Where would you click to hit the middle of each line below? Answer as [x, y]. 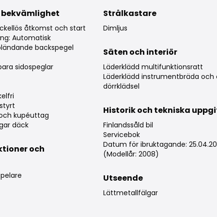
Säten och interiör [140, 52]
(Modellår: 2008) [131, 154]
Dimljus [115, 28]
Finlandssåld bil [128, 125]
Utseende [123, 178]
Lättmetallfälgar [130, 193]
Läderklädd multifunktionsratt [153, 67]
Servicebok [121, 135]
